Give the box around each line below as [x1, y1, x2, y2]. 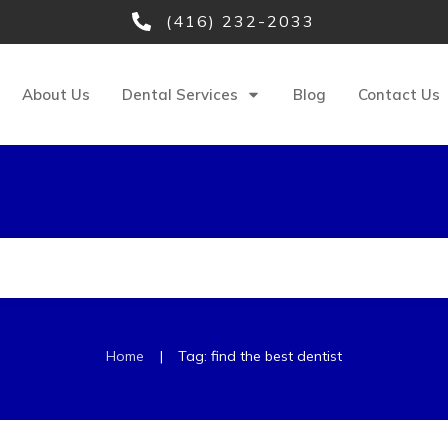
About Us [21, 84, 90, 104]
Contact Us [357, 84, 440, 104]
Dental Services [121, 84, 238, 104]
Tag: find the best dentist [178, 347, 342, 366]
